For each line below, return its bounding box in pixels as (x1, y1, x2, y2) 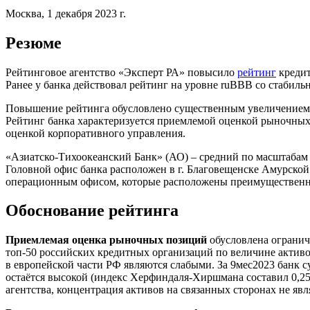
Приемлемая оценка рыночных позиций (6, 234, 210, 246)
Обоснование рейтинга (6, 201, 183, 220)
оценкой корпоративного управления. (6, 127, 185, 139)
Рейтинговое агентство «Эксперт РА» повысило (6, 66, 237, 78)
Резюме (6, 33, 62, 52)
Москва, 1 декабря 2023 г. (6, 7, 126, 19)
